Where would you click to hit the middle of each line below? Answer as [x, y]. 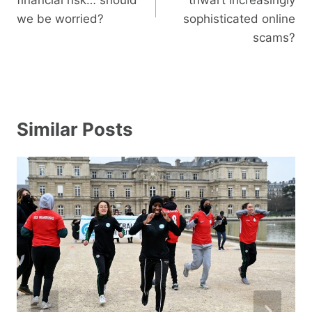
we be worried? [60, 18]
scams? [274, 37]
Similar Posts [75, 129]
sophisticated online [239, 18]
